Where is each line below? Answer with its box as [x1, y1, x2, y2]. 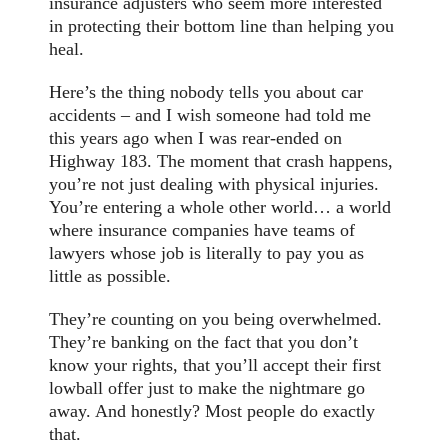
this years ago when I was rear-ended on [49, 128, 343, 149]
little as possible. [49, 266, 172, 287]
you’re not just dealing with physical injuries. [49, 174, 380, 195]
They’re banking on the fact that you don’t [49, 332, 359, 353]
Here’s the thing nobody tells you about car [49, 82, 364, 103]
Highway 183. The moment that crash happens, [49, 151, 394, 172]
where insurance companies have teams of [49, 220, 356, 241]
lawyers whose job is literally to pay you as [49, 243, 365, 264]
